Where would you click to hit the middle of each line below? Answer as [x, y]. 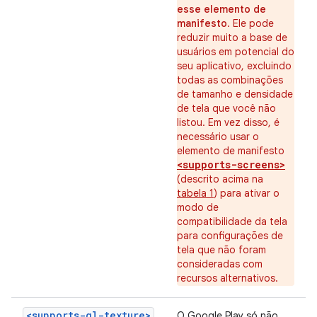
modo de [198, 207]
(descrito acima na [220, 179]
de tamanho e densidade [235, 94]
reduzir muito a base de [232, 38]
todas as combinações [230, 80]
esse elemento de [221, 9]
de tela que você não [226, 108]
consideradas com [220, 264]
